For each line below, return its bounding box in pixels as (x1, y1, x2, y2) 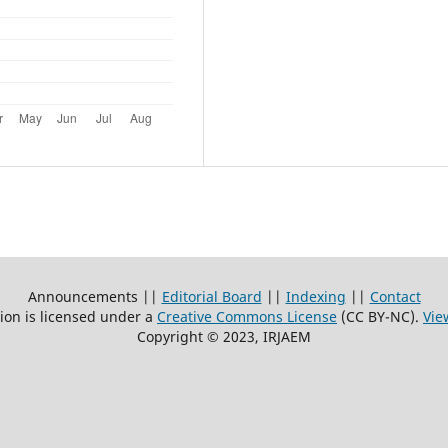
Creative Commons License (157, 306, 337, 326)
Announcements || (27, 286, 162, 306)
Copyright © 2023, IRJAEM (137, 326, 311, 346)
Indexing (285, 286, 346, 306)
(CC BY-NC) (337, 306, 415, 326)
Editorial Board (161, 286, 262, 306)
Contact (369, 286, 421, 306)
